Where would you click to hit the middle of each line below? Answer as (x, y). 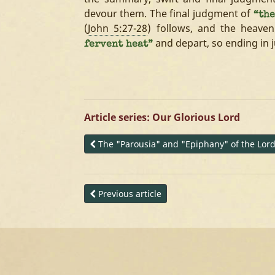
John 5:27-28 (118, 28)
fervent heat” (118, 45)
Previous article (129, 194)
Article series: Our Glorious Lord (162, 117)
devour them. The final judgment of (169, 14)
